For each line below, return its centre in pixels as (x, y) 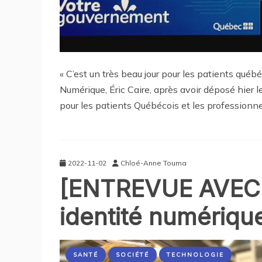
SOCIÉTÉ (132, 255)
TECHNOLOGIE (195, 255)
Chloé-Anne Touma (154, 163)
